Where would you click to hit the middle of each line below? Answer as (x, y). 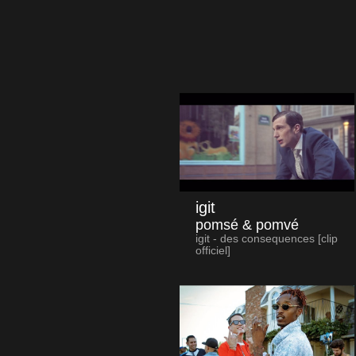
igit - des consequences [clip (266, 239)
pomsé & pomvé (247, 225)
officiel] (213, 251)
